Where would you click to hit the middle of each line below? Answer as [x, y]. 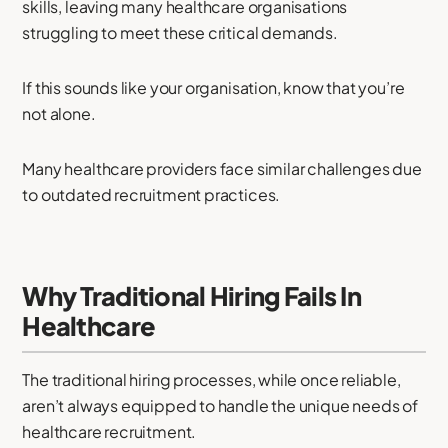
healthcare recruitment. [109, 432]
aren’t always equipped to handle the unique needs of [220, 406]
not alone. [59, 113]
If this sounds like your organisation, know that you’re [213, 87]
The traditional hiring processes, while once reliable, [211, 380]
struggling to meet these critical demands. [180, 32]
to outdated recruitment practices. [151, 194]
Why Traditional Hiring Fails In [191, 295]
